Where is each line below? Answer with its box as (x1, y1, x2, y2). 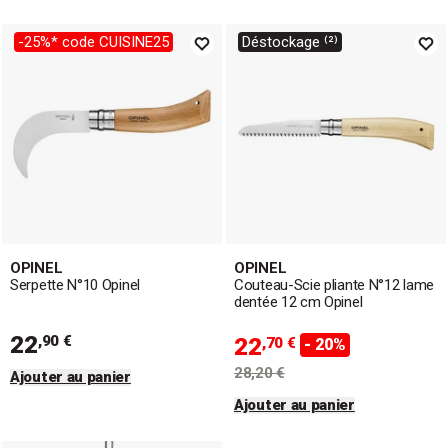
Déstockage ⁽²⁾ (242, 33, 338, 51)
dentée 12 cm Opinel (234, 293, 363, 311)
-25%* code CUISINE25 (18, 33, 169, 51)
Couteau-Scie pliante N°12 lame (234, 276, 434, 294)
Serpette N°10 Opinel (10, 276, 140, 294)
